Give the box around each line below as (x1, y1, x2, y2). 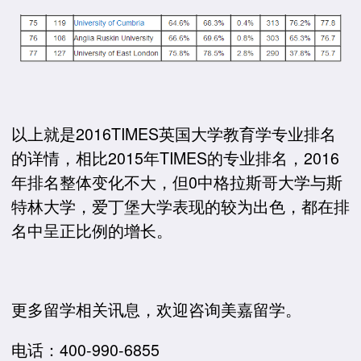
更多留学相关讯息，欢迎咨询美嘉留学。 (11, 297, 301, 322)
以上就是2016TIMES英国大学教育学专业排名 (11, 122, 336, 146)
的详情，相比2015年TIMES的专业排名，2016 (11, 146, 339, 170)
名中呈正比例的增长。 (11, 218, 172, 243)
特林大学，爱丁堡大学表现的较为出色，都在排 (11, 194, 350, 218)
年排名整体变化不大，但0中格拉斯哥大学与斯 (11, 170, 342, 194)
